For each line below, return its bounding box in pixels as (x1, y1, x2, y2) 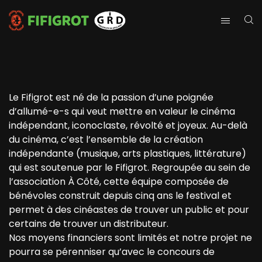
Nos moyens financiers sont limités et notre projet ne (9, 231, 252, 245)
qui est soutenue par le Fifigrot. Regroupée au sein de (9, 161, 250, 175)
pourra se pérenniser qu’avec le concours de (9, 245, 215, 259)
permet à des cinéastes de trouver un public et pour (9, 203, 249, 217)
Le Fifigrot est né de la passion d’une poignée (9, 91, 213, 105)
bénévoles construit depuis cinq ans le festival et (9, 189, 232, 203)
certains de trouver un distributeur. (9, 217, 168, 231)
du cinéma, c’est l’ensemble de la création (9, 133, 203, 147)
